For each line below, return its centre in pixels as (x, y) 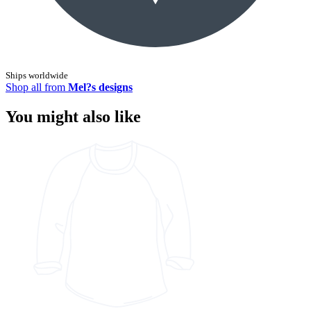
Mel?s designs (100, 87)
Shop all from (35, 87)
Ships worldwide (37, 75)
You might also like (73, 116)
